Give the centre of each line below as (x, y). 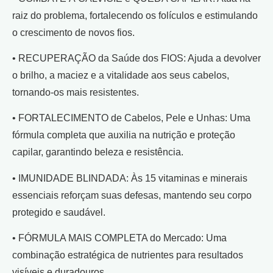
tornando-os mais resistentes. (76, 92)
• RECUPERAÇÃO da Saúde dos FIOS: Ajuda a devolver (136, 58)
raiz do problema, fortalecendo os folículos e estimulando (135, 15)
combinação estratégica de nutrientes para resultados (128, 255)
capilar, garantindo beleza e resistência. (98, 152)
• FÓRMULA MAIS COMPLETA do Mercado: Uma (119, 238)
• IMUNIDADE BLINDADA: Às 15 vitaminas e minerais (130, 178)
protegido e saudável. (59, 212)
